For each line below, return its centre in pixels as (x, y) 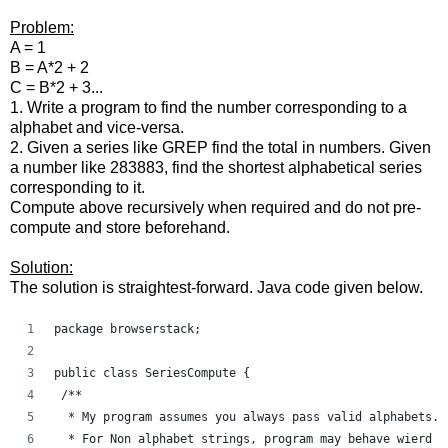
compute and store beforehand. (120, 228)
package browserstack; (127, 329)
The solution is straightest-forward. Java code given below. (216, 288)
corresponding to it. (77, 188)
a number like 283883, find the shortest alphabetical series (216, 168)
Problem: (42, 28)
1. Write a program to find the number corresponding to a (208, 108)
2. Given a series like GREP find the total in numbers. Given (220, 148)
